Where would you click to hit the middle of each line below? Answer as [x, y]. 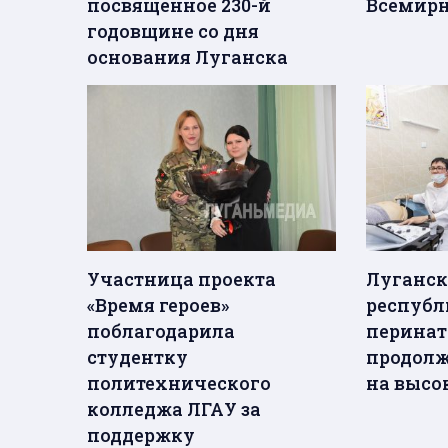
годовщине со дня [173, 31]
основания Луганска [187, 57]
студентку [137, 356]
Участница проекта [181, 278]
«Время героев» [158, 304]
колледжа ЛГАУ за [174, 408]
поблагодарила [161, 330]
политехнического [179, 382]
